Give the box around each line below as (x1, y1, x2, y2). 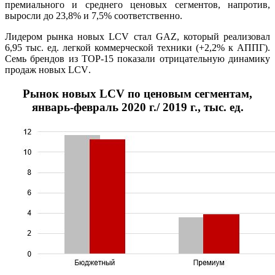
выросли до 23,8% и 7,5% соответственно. (5, 10, 182, 21)
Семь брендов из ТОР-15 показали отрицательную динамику (5, 53, 270, 64)
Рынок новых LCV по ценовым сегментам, (23, 87, 252, 101)
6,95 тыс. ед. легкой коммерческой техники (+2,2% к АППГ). (5, 42, 270, 53)
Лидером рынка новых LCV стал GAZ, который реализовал (5, 31, 270, 42)
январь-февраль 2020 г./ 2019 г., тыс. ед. (31, 101, 244, 114)
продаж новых (5, 64, 68, 76)
